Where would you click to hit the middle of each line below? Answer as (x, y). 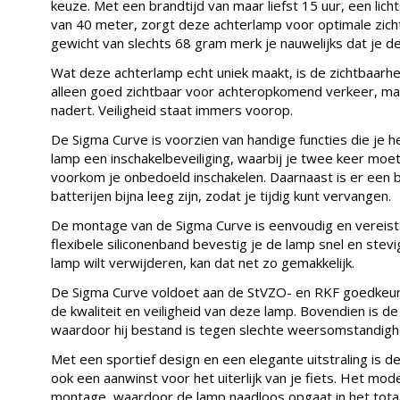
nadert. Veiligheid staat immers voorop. (172, 109)
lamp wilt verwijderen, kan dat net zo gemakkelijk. (203, 262)
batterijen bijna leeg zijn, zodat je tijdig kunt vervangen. (221, 195)
